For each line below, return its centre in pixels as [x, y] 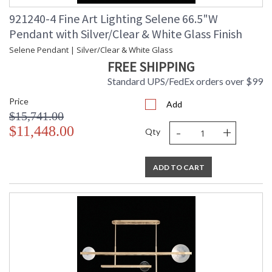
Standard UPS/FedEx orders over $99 [185, 81]
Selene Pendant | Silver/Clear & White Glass [91, 50]
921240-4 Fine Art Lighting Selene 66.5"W [114, 19]
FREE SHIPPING [151, 67]
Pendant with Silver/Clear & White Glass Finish [126, 34]
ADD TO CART [178, 168]
